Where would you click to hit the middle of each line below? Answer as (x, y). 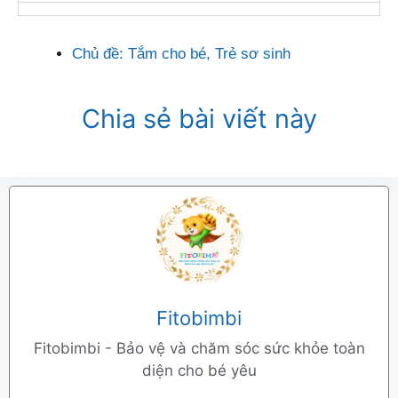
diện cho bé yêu (199, 370)
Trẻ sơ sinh (253, 54)
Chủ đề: (98, 54)
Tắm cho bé (167, 54)
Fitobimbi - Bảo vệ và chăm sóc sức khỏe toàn (199, 348)
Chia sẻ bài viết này (199, 118)
